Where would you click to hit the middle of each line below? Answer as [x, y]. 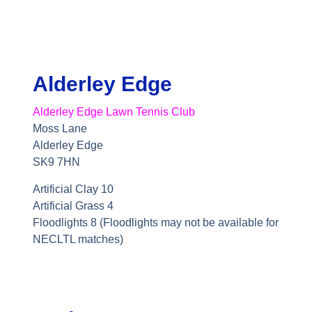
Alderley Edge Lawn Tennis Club [114, 112]
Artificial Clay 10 [73, 189]
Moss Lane [60, 129]
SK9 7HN [56, 162]
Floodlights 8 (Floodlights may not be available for [155, 222]
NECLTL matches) [78, 239]
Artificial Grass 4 [73, 205]
